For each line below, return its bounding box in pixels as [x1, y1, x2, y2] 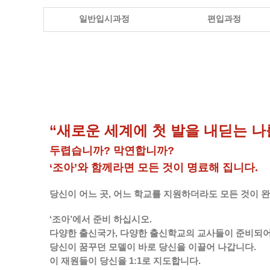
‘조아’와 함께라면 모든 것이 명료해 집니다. [49, 162, 258, 174]
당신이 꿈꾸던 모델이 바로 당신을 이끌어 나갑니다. [49, 242, 256, 252]
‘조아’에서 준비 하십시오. [49, 215, 152, 224]
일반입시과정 [78, 14, 130, 24]
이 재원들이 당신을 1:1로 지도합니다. [49, 256, 201, 266]
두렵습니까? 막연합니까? [49, 145, 174, 157]
